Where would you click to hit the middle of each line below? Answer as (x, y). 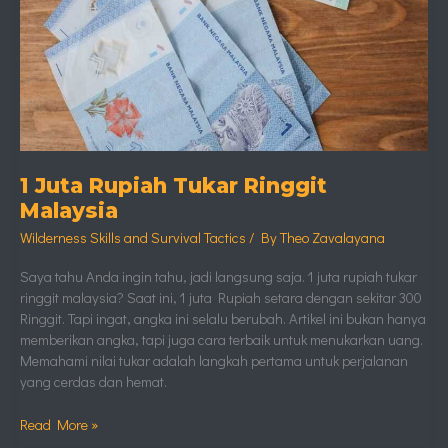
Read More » (59, 424)
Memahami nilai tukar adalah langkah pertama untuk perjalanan (214, 360)
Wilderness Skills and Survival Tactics (133, 238)
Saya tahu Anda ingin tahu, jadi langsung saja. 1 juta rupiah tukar (218, 276)
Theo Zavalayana (332, 238)
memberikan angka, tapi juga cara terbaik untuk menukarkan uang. (221, 339)
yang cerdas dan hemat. (93, 381)
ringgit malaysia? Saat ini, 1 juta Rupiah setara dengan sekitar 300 (221, 297)
